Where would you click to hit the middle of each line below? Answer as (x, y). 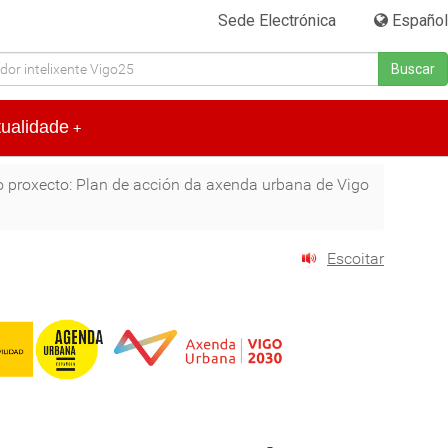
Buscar (413, 69)
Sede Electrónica (277, 20)
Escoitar (355, 259)
